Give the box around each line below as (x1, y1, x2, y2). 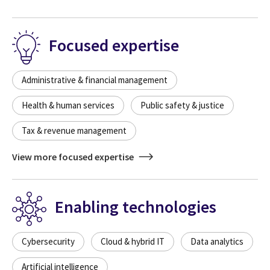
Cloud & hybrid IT (101, 235, 165, 247)
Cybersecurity (22, 235, 75, 247)
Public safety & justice (140, 99, 224, 111)
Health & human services (22, 99, 115, 111)
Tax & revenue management (22, 124, 127, 136)
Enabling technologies (51, 195, 216, 218)
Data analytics (190, 235, 243, 247)
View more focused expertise (12, 150, 136, 163)
